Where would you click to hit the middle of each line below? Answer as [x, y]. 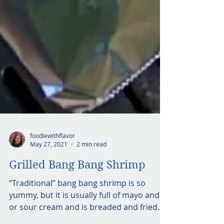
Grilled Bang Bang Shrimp [77, 184]
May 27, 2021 [49, 164]
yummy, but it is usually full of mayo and [84, 215]
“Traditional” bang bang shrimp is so [77, 203]
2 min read [91, 164]
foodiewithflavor [52, 155]
